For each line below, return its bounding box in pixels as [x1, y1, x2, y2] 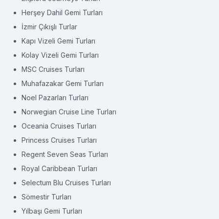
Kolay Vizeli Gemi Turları [22, 51, 99, 60]
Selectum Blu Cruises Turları [22, 178, 111, 187]
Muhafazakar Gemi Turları [22, 79, 104, 88]
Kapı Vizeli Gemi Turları [22, 37, 95, 45]
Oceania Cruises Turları [22, 122, 96, 131]
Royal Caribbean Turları [22, 164, 97, 173]
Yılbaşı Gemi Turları [22, 207, 82, 216]
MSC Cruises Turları [22, 65, 85, 74]
